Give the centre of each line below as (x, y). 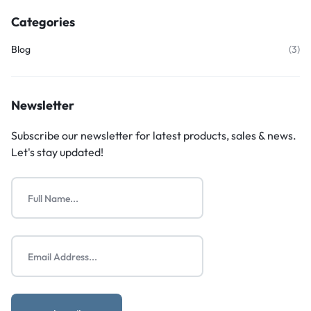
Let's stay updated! (57, 152)
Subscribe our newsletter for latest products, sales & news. (154, 135)
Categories (43, 22)
